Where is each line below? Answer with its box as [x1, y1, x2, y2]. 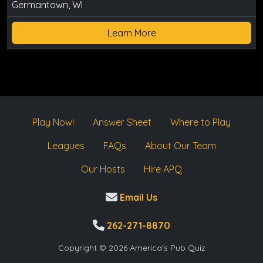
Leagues [47, 140, 85, 151]
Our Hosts [81, 163, 125, 175]
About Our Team [144, 140, 216, 151]
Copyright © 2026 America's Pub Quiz [58, 242, 205, 253]
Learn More [107, 26, 156, 39]
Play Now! [32, 116, 74, 128]
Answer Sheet [93, 116, 151, 128]
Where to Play [170, 116, 231, 128]
